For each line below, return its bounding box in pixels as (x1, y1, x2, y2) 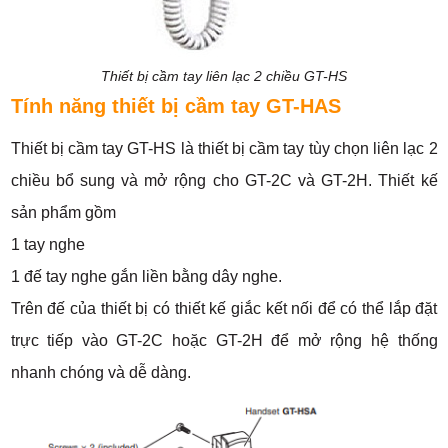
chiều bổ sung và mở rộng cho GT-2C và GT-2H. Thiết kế (10, 172, 438, 190)
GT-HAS (265, 95, 341, 118)
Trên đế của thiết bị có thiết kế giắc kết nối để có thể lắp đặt (10, 300, 438, 318)
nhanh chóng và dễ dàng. (10, 364, 191, 382)
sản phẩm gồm (10, 204, 116, 222)
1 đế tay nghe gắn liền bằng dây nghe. (10, 268, 282, 286)
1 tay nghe (10, 236, 85, 254)
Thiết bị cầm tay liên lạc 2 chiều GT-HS (101, 68, 347, 85)
